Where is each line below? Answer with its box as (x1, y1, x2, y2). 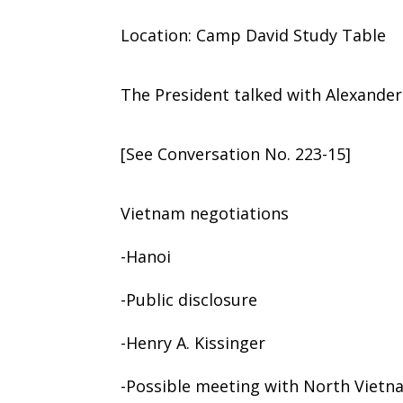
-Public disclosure (121, 288, 258, 310)
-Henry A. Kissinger (121, 331, 266, 354)
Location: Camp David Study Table (121, 23, 387, 46)
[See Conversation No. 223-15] (121, 142, 352, 165)
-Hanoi (121, 245, 172, 267)
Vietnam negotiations (121, 201, 290, 224)
